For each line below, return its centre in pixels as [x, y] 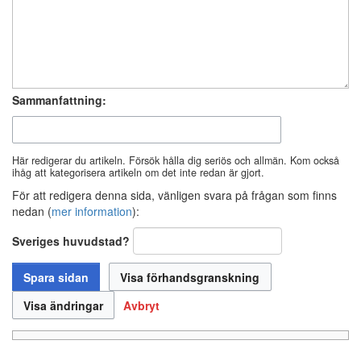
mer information [92, 211]
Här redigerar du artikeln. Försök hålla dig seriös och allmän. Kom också [176, 160]
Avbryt [142, 305]
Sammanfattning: [59, 100]
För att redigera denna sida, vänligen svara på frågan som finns [174, 195]
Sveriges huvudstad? [71, 241]
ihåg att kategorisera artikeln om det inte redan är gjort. [138, 172]
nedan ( [32, 211]
